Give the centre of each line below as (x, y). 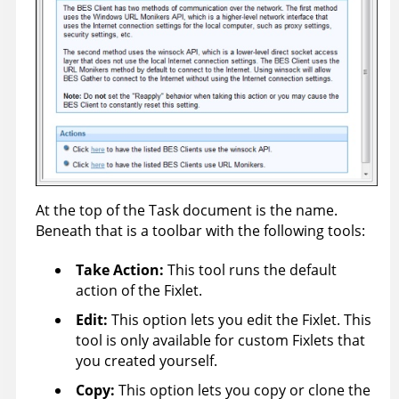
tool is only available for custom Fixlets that (220, 341)
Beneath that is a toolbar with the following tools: (200, 231)
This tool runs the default (250, 270)
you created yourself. (147, 361)
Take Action (118, 270)
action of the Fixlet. (139, 291)
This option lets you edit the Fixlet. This (240, 320)
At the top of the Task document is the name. (187, 211)
